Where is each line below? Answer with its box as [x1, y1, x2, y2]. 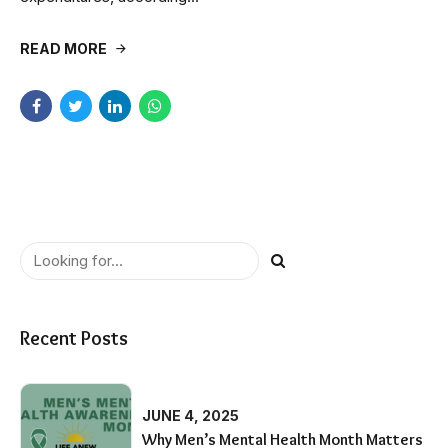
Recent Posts [20, 325, 128, 350]
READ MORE [20, 39, 107, 57]
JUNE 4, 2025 [142, 407, 240, 425]
